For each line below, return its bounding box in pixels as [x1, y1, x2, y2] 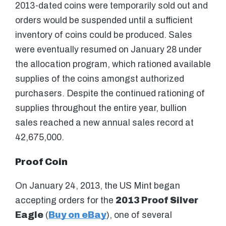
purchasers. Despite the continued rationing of [15, 89, 205, 99]
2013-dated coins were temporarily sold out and [15, 1, 208, 11]
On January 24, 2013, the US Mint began [15, 181, 180, 191]
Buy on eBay [48, 210, 106, 220]
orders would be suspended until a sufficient [15, 16, 193, 26]
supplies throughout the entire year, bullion [15, 103, 187, 114]
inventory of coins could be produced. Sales [15, 30, 192, 40]
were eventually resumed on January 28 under [15, 45, 202, 55]
